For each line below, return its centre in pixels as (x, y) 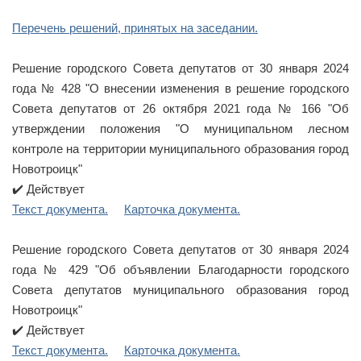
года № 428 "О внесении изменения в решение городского (180, 88)
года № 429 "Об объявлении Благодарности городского (180, 270)
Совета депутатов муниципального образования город (180, 290)
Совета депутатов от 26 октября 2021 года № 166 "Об (180, 108)
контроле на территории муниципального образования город (180, 149)
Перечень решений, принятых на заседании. (135, 28)
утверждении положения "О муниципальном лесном (180, 129)
